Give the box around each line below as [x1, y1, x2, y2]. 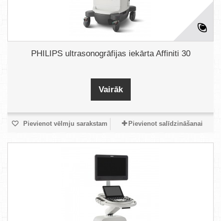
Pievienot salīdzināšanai [128, 120, 203, 127]
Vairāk [98, 85, 123, 94]
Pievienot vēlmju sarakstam [21, 120, 108, 127]
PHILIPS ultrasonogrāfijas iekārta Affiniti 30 [31, 49, 190, 58]
